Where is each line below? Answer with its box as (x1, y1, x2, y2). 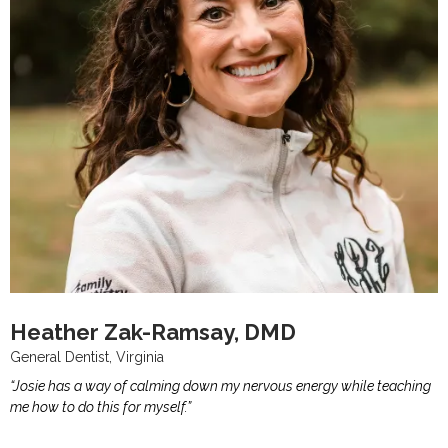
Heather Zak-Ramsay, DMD (10, 319, 296, 345)
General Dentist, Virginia (10, 349, 164, 365)
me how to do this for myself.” (10, 399, 191, 415)
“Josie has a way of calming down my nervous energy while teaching (10, 378, 431, 394)
